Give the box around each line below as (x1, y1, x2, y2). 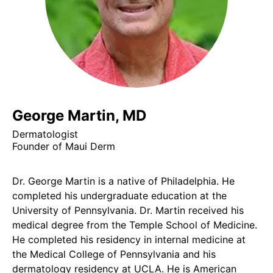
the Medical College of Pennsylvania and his (12, 248, 216, 260)
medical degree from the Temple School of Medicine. (12, 219, 257, 231)
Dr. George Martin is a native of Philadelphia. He (12, 175, 235, 187)
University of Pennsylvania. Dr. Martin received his (12, 204, 244, 216)
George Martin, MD (12, 107, 146, 124)
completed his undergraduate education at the (12, 190, 227, 202)
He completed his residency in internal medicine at (12, 233, 246, 246)
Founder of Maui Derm (12, 140, 115, 152)
